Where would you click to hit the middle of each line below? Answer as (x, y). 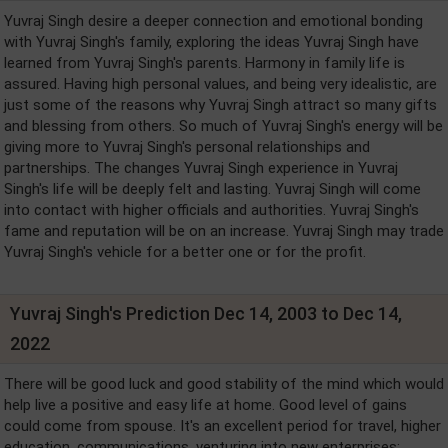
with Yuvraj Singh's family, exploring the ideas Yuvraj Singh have (211, 41)
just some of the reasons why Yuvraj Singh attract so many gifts (220, 104)
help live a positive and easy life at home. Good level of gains (205, 404)
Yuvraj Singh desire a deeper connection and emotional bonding (213, 20)
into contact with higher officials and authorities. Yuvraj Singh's (211, 209)
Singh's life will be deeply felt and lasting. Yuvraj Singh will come (212, 188)
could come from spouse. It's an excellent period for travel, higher (222, 425)
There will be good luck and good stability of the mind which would (224, 383)
